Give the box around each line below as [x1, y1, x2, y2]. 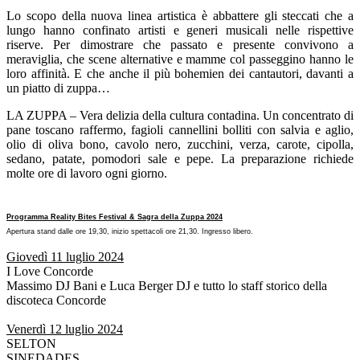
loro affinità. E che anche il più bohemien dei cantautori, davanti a [6, 66, 354, 80]
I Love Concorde [6, 264, 93, 278]
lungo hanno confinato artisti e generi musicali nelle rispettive [6, 22, 354, 37]
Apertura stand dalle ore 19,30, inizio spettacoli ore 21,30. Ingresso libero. [6, 227, 253, 235]
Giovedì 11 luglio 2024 [6, 249, 124, 264]
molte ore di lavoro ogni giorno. [6, 166, 167, 180]
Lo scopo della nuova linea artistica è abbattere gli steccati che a [6, 8, 354, 22]
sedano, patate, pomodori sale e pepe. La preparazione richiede [6, 151, 354, 166]
